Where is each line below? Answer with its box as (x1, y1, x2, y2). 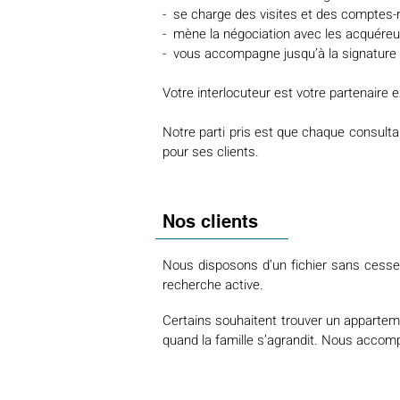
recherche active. (162, 275, 263, 295)
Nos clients (162, 211, 258, 232)
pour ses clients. (162, 142, 259, 162)
